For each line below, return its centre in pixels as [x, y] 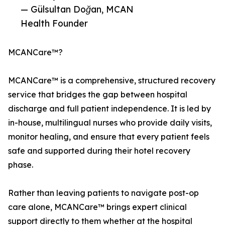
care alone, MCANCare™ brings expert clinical [97, 207]
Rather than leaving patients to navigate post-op [103, 193]
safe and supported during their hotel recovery [99, 151]
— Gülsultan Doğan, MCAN [77, 9]
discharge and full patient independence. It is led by [109, 109]
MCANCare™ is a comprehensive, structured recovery [112, 81]
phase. [21, 165]
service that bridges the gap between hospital [98, 95]
